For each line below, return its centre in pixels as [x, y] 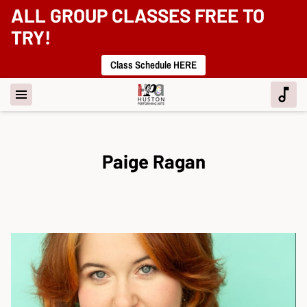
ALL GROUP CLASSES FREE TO [138, 15]
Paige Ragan [153, 161]
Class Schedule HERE [153, 65]
